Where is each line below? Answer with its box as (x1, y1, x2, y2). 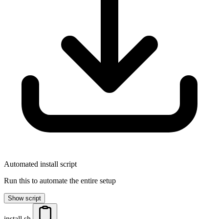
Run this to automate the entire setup (4, 176, 116, 185)
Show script (8, 194, 41, 202)
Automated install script (4, 159, 77, 168)
